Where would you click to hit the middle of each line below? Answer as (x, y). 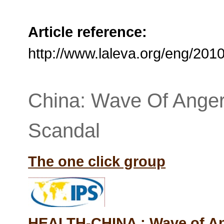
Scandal (64, 130)
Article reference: (88, 32)
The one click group (97, 161)
